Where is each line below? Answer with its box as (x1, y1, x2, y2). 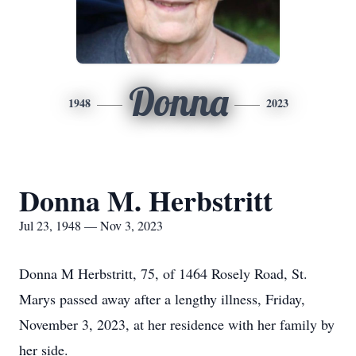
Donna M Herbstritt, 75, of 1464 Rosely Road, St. (19, 264, 308, 283)
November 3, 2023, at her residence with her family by (19, 315, 335, 334)
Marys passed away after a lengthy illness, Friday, (19, 289, 305, 308)
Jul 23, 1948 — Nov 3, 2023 (19, 217, 163, 234)
